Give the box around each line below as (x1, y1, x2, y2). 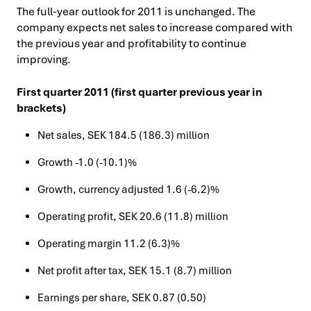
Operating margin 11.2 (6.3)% (37, 237, 180, 251)
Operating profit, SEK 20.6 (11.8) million (37, 210, 228, 224)
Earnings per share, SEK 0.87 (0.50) (37, 291, 206, 305)
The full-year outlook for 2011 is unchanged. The (17, 4, 255, 19)
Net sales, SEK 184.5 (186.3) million (37, 128, 210, 142)
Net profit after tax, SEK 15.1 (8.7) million (37, 264, 232, 278)
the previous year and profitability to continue (17, 36, 246, 51)
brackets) (17, 101, 66, 115)
